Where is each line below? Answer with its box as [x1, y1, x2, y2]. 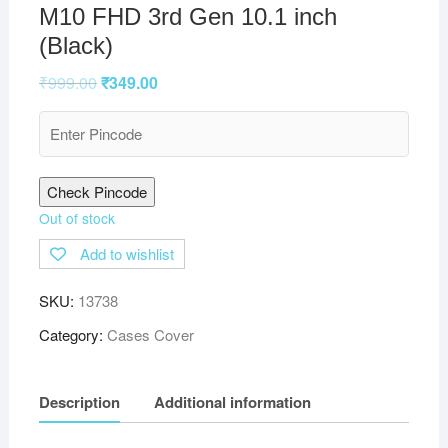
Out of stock [38, 208, 115, 229]
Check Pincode [46, 181, 147, 203]
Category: [38, 324, 107, 346]
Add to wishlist [79, 243, 174, 265]
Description [38, 390, 120, 413]
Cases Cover [106, 324, 194, 346]
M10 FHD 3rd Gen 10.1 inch [38, 3, 337, 31]
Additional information [153, 390, 311, 413]
